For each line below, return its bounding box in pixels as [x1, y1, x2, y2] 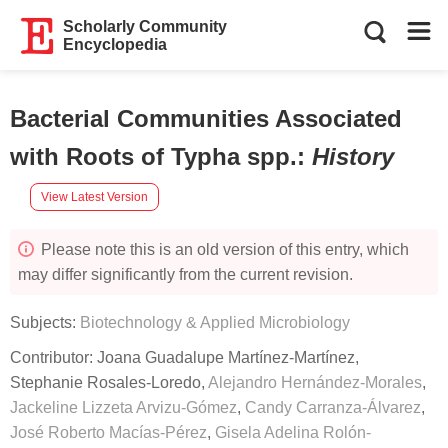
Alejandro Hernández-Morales [208, 374, 422, 391]
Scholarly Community [63, 18, 228, 35]
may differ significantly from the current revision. [18, 266, 353, 283]
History [312, 143, 394, 170]
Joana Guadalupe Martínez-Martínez [97, 349, 355, 366]
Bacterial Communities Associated [10, 105, 402, 132]
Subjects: [10, 314, 80, 331]
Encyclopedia [63, 36, 168, 53]
